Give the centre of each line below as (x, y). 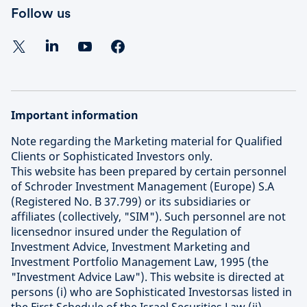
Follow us (41, 13)
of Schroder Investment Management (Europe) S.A (143, 187)
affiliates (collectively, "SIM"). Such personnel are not (148, 217)
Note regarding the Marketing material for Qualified (147, 142)
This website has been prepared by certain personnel (149, 172)
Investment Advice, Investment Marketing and (131, 247)
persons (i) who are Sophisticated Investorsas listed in (151, 292)
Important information (75, 115)
